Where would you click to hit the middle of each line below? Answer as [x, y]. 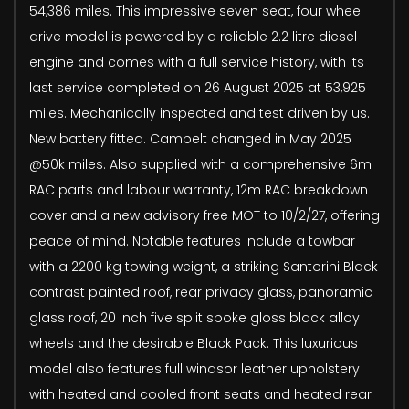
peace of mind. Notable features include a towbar [192, 241]
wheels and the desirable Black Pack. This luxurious [194, 343]
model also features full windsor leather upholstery [194, 368]
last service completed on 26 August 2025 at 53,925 [198, 87]
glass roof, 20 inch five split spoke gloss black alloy [194, 317]
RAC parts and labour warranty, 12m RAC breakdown [199, 189]
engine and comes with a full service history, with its [197, 62]
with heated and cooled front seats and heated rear [200, 394]
